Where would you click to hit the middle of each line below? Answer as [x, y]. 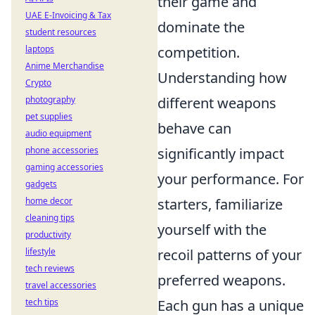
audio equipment [58, 133]
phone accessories [62, 150]
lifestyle [40, 251]
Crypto [38, 83]
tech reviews [50, 268]
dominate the [201, 27]
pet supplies [49, 116]
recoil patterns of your [230, 255]
